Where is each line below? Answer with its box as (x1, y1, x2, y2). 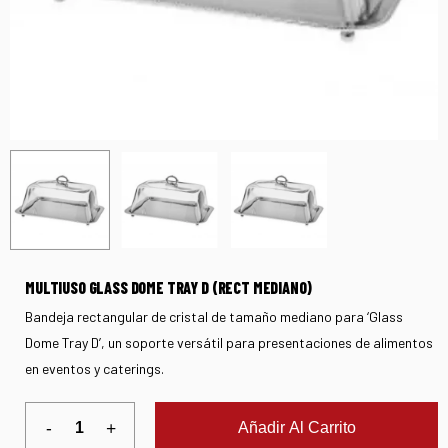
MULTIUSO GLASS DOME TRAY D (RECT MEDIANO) (25, 277, 312, 297)
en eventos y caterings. (25, 359, 164, 377)
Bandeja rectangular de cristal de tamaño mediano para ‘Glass (25, 307, 403, 325)
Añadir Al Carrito (237, 418, 356, 436)
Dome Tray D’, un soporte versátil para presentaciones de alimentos (25, 333, 433, 351)
